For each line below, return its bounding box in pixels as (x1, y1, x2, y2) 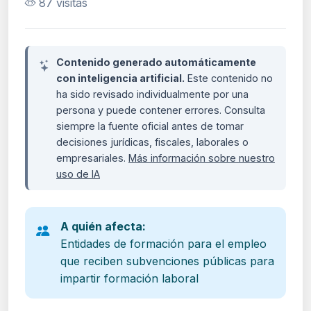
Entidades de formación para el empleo (60, 236, 267, 251)
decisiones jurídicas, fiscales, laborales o (56, 135, 249, 148)
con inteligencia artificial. (56, 72, 185, 84)
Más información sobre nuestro (128, 151, 275, 164)
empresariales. (56, 151, 128, 164)
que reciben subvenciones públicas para (60, 253, 274, 268)
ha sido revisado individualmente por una (56, 87, 249, 100)
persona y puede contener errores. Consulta (56, 103, 265, 116)
